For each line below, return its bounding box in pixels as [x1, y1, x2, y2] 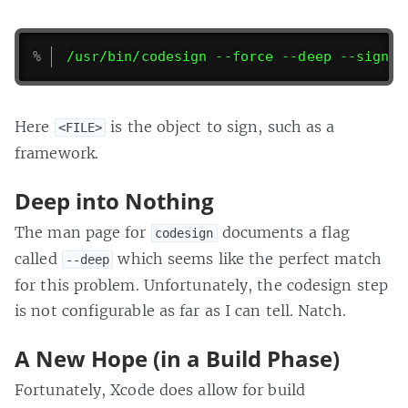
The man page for [15, 222, 151, 241]
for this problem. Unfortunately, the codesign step [15, 275, 389, 294]
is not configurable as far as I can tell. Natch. [15, 301, 346, 320]
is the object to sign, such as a [106, 117, 335, 136]
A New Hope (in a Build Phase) [15, 342, 340, 373]
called [15, 249, 62, 268]
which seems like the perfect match [113, 249, 382, 268]
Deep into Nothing [15, 185, 214, 216]
